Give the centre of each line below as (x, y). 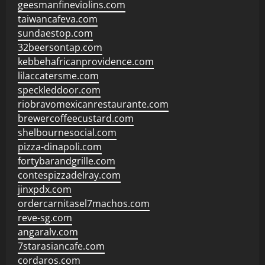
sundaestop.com (55, 33)
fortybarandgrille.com (67, 161)
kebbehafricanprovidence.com (86, 62)
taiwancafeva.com (58, 19)
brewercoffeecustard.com (76, 118)
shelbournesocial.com (67, 132)
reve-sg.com (45, 218)
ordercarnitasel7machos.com (84, 203)
